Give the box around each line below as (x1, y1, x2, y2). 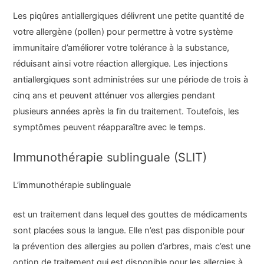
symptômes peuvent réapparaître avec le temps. (13, 121, 206, 133)
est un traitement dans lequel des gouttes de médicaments (13, 209, 248, 220)
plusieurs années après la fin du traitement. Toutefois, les (13, 105, 240, 117)
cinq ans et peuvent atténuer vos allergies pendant (13, 90, 216, 101)
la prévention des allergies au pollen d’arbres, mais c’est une (13, 241, 251, 252)
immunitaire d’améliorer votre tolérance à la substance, (13, 42, 230, 53)
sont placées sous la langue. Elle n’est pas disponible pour (13, 225, 245, 236)
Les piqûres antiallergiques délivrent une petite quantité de (13, 10, 245, 21)
